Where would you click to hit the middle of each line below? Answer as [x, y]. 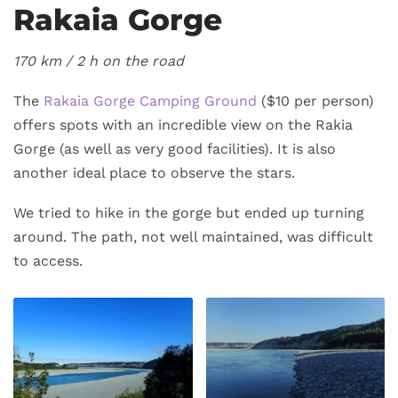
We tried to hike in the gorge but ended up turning [189, 212]
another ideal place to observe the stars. [154, 172]
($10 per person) [315, 100]
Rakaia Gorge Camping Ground [150, 100]
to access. [48, 260]
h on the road [136, 60]
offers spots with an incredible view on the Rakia [183, 124]
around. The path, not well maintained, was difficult [193, 236]
